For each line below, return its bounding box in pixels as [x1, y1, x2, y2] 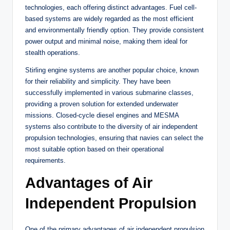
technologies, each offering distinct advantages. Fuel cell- [25, 4, 197, 12]
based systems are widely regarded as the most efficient [25, 15, 194, 23]
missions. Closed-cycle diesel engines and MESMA [25, 111, 179, 120]
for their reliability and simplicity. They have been [25, 78, 170, 86]
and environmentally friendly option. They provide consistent [25, 26, 204, 34]
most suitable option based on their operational [25, 145, 164, 154]
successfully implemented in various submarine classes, [25, 89, 194, 97]
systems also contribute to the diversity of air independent [25, 123, 198, 131]
